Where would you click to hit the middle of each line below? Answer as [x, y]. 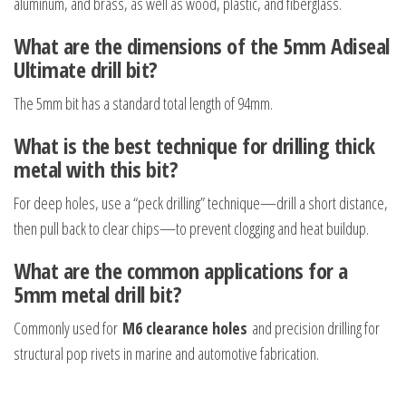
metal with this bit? [96, 169]
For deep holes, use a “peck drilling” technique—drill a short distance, [201, 203]
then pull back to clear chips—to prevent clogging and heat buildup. [191, 229]
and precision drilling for [314, 329]
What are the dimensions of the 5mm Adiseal [202, 46]
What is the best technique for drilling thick [194, 146]
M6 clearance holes [185, 329]
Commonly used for [68, 329]
